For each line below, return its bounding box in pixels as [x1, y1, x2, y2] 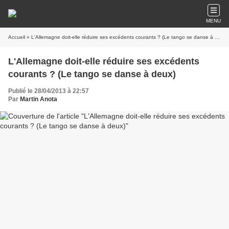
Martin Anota [20, 96, 57, 103]
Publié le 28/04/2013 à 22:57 [8, 87, 89, 95]
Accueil [8, 34, 25, 40]
